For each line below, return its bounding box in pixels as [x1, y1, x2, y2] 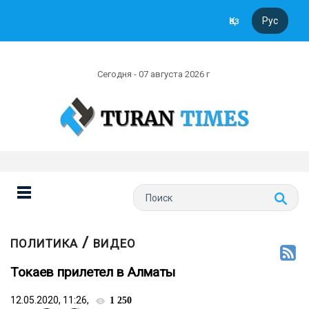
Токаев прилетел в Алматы [10, 264, 175, 280]
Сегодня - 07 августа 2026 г [97, 69, 212, 79]
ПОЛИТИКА [10, 237, 78, 250]
